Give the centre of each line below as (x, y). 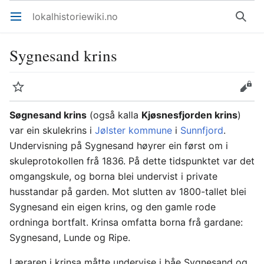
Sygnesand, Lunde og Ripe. (70, 237)
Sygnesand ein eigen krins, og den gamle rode (113, 207)
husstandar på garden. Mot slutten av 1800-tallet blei (128, 192)
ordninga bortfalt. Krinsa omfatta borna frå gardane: (126, 222)
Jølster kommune (133, 130)
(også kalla (114, 115)
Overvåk (24, 93)
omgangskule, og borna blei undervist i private (113, 176)
